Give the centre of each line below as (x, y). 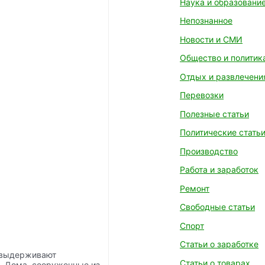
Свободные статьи (217, 207)
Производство (209, 151)
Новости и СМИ (211, 39)
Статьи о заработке (219, 244)
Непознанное (206, 20)
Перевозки (202, 95)
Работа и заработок (219, 169)
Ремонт (195, 188)
